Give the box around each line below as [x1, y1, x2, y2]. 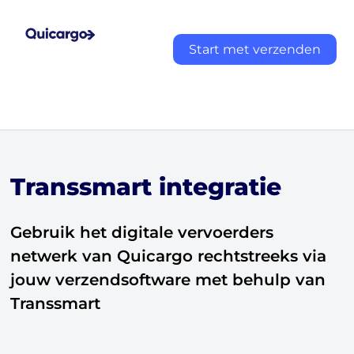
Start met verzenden [188, 41, 321, 57]
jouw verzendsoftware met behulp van [10, 269, 326, 289]
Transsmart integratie [10, 171, 282, 201]
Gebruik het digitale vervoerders [10, 222, 274, 242]
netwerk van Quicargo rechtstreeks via [10, 246, 327, 265]
